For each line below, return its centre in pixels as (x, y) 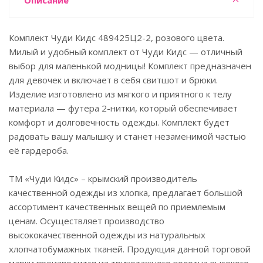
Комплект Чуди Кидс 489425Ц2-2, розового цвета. (117, 38)
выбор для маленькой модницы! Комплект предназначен (130, 66)
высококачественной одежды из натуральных (107, 235)
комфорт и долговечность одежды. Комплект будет (119, 122)
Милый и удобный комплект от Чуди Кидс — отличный (126, 52)
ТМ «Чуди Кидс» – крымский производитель (103, 178)
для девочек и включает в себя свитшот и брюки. (113, 80)
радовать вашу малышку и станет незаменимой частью (127, 136)
